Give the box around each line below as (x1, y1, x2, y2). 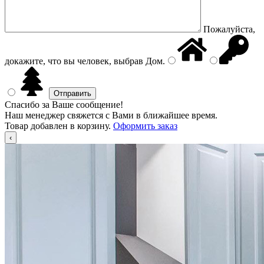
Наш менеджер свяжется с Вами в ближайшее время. (5, 110, 217, 120)
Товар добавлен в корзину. (5, 121, 113, 131)
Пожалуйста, (203, 24, 255, 34)
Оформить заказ (113, 121, 177, 131)
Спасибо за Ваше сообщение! (5, 100, 123, 110)
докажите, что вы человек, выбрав (5, 56, 143, 66)
